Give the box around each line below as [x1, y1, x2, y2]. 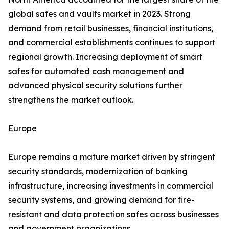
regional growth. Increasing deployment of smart [8, 52, 202, 62]
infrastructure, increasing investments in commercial [8, 180, 213, 191]
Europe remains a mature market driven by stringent [8, 152, 215, 163]
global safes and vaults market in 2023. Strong [8, 9, 191, 19]
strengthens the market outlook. [8, 95, 133, 105]
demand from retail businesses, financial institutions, [8, 23, 213, 34]
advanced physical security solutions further [8, 80, 182, 91]
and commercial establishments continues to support [8, 37, 215, 48]
